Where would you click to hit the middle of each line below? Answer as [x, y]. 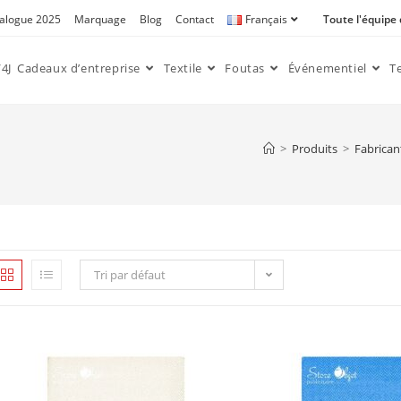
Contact [195, 19]
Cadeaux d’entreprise [79, 68]
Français [266, 19]
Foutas [245, 68]
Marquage [101, 19]
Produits [315, 149]
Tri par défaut [130, 275]
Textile [183, 68]
